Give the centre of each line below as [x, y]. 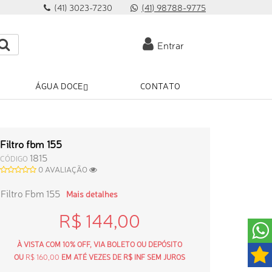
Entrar [169, 45]
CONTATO [160, 86]
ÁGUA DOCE [59, 86]
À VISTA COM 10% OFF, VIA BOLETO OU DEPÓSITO [99, 244]
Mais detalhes [92, 194]
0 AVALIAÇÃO [64, 169]
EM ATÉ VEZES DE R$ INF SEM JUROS [122, 257]
